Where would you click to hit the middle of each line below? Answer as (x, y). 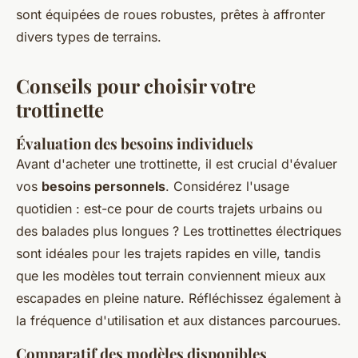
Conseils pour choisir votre (136, 86)
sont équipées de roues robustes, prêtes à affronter (171, 15)
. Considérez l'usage (227, 187)
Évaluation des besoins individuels (135, 144)
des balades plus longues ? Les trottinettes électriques (179, 231)
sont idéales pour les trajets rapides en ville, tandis (168, 254)
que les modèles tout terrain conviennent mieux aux (171, 276)
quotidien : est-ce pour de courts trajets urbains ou (169, 209)
